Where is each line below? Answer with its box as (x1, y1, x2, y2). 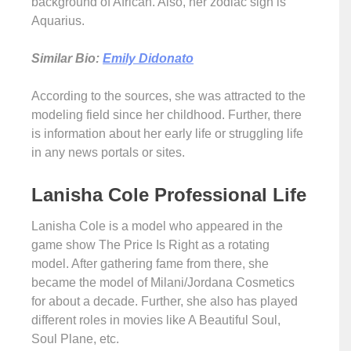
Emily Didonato (103, 52, 194, 65)
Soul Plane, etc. (31, 332, 119, 346)
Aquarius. (31, 14, 85, 27)
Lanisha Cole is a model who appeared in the (31, 219, 283, 233)
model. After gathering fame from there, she (31, 257, 269, 270)
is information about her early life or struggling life (31, 127, 303, 140)
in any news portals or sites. (31, 146, 185, 159)
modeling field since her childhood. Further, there (31, 108, 302, 121)
